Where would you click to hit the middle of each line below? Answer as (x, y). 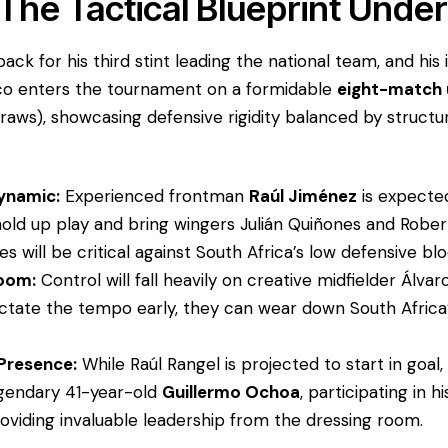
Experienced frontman (155, 196)
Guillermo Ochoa (231, 392)
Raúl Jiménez (303, 196)
